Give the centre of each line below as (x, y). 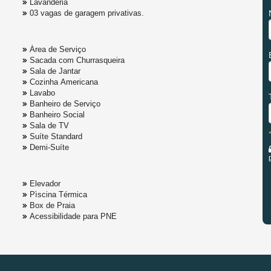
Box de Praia (52, 206)
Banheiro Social (57, 115)
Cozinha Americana (64, 82)
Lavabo (42, 93)
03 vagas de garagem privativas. (87, 13)
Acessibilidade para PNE (73, 217)
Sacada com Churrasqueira (77, 60)
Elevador (45, 184)
